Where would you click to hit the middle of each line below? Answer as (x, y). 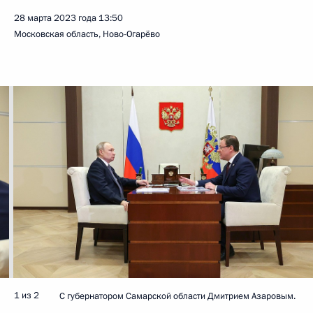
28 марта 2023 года (55, 18)
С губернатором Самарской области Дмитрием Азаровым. (177, 296)
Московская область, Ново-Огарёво (87, 34)
